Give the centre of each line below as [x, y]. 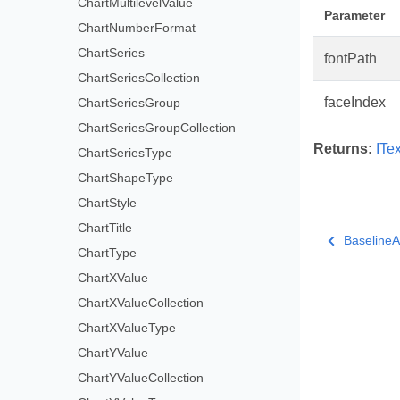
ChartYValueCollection [141, 378]
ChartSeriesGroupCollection [157, 128]
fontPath [350, 59]
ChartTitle [105, 228]
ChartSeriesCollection [139, 78]
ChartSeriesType [125, 153]
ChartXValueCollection [141, 303]
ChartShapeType [126, 178]
